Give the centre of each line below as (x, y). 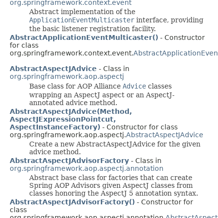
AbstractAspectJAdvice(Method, (71, 111)
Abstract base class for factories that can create (111, 177)
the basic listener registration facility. (92, 28)
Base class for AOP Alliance (76, 86)
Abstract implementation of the (82, 11)
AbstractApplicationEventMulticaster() (84, 37)
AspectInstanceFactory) (55, 127)
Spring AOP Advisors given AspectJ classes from (111, 185)
